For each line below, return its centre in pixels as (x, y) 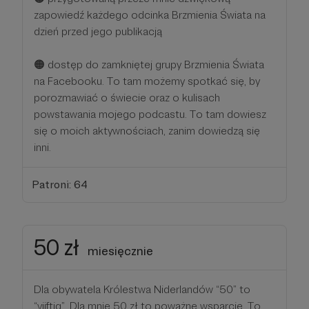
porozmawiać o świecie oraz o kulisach (127, 98)
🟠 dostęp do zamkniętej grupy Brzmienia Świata (149, 65)
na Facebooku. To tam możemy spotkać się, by (147, 81)
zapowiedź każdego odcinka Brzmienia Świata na (150, 15)
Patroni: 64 (59, 184)
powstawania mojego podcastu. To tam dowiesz (150, 114)
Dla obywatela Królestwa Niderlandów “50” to (142, 289)
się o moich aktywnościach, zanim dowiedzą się (147, 131)
